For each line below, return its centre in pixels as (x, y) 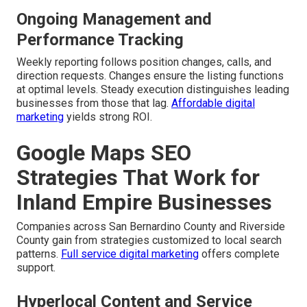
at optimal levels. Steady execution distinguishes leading (153, 89)
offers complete (239, 254)
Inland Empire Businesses (144, 202)
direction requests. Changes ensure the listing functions (150, 75)
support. (36, 267)
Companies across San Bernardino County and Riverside (151, 226)
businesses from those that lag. (94, 103)
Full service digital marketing (130, 254)
